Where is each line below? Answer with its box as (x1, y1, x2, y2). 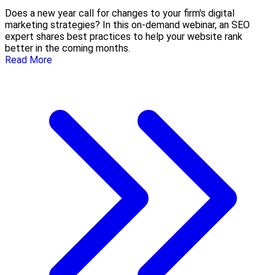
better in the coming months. (5, 42, 130, 55)
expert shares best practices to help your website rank (5, 31, 242, 43)
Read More (5, 54, 52, 66)
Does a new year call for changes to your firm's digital (5, 7, 234, 20)
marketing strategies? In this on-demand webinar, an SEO (5, 19, 250, 31)
